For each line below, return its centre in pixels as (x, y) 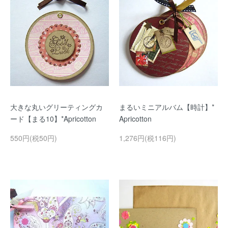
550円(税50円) (34, 138)
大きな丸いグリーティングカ (56, 107)
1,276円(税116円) (148, 138)
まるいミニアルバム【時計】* (167, 107)
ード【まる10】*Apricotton (53, 119)
